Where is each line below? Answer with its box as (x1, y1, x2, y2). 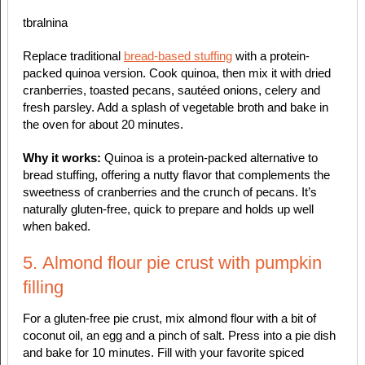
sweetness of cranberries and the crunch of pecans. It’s (22, 185, 317, 200)
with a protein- (231, 49, 310, 64)
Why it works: (22, 151, 104, 165)
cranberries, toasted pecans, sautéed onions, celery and (22, 83, 320, 98)
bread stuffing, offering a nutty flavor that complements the (22, 168, 330, 182)
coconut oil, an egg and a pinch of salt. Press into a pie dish (22, 328, 336, 343)
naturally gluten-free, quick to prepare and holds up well (22, 202, 314, 217)
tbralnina (22, 15, 68, 30)
